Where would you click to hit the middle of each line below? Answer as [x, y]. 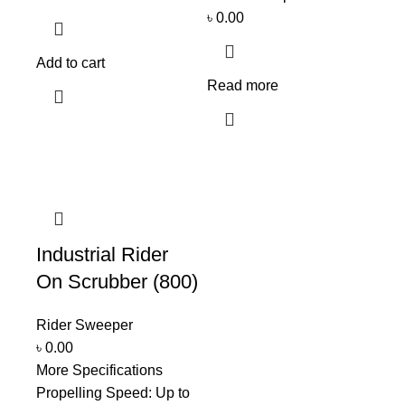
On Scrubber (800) [117, 281]
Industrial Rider [102, 254]
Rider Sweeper [85, 325]
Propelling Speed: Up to [113, 392]
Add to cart [71, 62]
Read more [243, 85]
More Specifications [99, 370]
